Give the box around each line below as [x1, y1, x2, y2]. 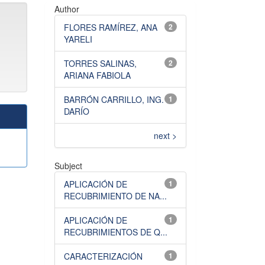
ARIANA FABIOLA [64, 69, 131, 81]
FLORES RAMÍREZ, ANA [64, 21, 157, 33]
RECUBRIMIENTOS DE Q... [64, 226, 167, 238]
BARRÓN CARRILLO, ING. [64, 93, 164, 105]
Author [54, 3, 79, 15]
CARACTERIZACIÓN [64, 250, 143, 262]
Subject [54, 160, 82, 172]
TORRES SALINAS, [64, 57, 137, 69]
